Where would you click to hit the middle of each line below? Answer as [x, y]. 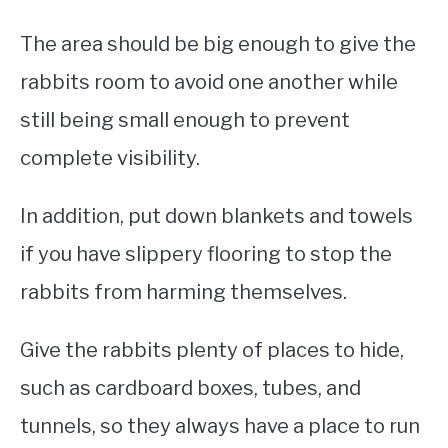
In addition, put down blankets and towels [216, 216]
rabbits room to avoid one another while [209, 82]
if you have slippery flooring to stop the [206, 254]
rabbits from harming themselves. [183, 292]
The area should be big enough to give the [218, 44]
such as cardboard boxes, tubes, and [190, 388]
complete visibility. [110, 158]
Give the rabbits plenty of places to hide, [212, 350]
